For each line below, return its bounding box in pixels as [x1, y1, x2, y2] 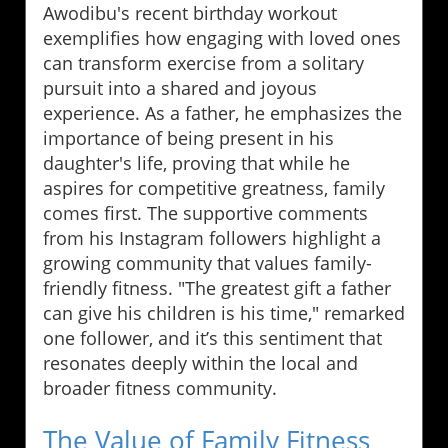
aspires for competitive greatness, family [43, 176, 385, 201]
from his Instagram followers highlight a [43, 226, 381, 251]
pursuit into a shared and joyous [43, 76, 317, 101]
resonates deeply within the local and [43, 351, 358, 376]
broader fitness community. [43, 376, 277, 401]
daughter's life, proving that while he [43, 151, 350, 176]
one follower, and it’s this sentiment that [43, 326, 382, 351]
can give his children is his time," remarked [43, 301, 405, 326]
